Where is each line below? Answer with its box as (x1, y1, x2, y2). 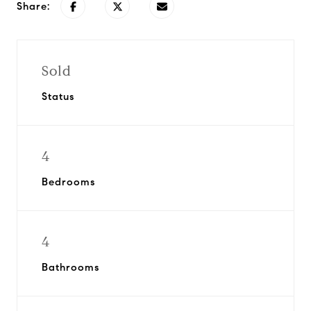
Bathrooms (42, 261, 99, 274)
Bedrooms (42, 176, 95, 188)
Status (42, 90, 74, 103)
